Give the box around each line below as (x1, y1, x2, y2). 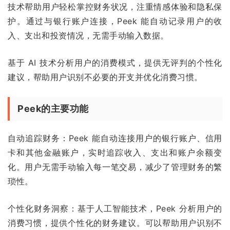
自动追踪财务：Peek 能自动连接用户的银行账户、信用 (8, 132, 222, 143)
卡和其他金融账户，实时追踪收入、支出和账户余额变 (8, 147, 222, 158)
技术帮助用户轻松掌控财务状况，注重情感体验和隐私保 (8, 1, 222, 12)
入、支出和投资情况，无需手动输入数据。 (8, 30, 169, 41)
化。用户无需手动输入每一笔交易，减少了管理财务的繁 (8, 161, 222, 172)
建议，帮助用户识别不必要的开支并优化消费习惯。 (8, 71, 203, 82)
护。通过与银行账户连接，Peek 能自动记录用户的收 (8, 15, 222, 26)
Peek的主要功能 (17, 103, 89, 114)
